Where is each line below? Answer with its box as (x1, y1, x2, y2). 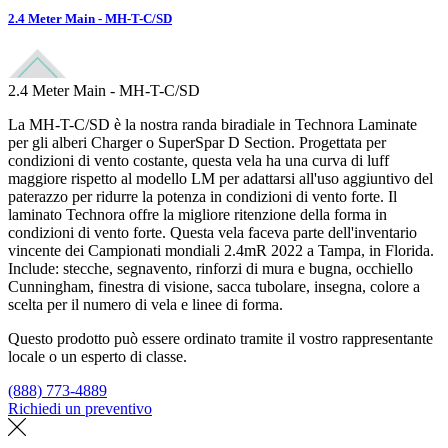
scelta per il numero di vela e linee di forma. (8, 295, 283, 313)
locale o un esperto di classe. (8, 347, 187, 365)
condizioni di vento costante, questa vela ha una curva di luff (8, 151, 389, 169)
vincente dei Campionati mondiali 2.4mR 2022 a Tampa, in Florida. (8, 241, 434, 259)
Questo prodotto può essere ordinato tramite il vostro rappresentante (8, 329, 433, 347)
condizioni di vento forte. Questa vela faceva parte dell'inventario (8, 223, 417, 241)
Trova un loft (156, 399, 238, 417)
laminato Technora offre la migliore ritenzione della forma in (8, 205, 387, 223)
